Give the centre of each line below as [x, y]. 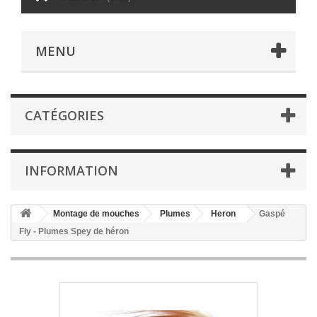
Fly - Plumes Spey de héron [74, 232]
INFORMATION [71, 171]
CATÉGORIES [64, 116]
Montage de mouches [96, 214]
